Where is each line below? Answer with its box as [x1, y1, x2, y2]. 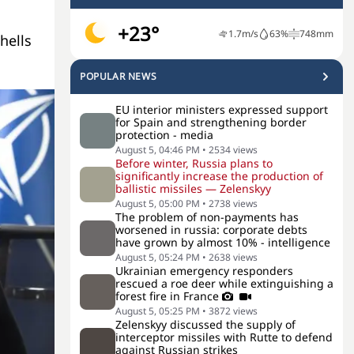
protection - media [115, 127, 213, 142]
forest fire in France [115, 288, 219, 303]
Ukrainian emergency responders [115, 263, 293, 278]
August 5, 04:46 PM [115, 143, 200, 156]
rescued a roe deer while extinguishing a [115, 276, 333, 291]
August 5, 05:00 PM [115, 197, 200, 210]
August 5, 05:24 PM [115, 250, 200, 264]
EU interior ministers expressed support [115, 102, 328, 117]
